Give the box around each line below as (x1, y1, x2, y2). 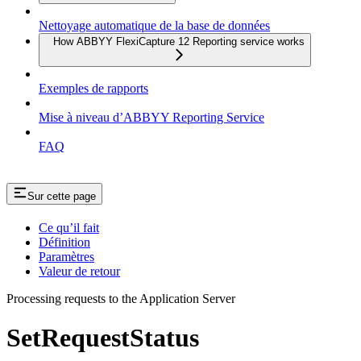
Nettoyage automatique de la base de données (39, 18, 270, 32)
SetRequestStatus (6, 322, 199, 352)
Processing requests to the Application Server (6, 291, 235, 305)
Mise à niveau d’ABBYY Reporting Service (39, 110, 264, 124)
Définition (39, 234, 90, 249)
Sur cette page (27, 189, 96, 202)
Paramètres (39, 249, 94, 263)
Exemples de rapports (39, 81, 148, 95)
